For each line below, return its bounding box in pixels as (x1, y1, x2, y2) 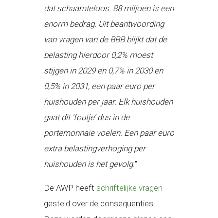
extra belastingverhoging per (43, 144, 145, 154)
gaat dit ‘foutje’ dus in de (43, 112, 129, 123)
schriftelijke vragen (96, 183, 163, 193)
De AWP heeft (43, 183, 96, 193)
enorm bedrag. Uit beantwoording (43, 19, 164, 29)
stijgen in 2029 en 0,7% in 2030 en (43, 66, 163, 76)
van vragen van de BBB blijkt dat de (43, 35, 167, 45)
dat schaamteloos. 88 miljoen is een (43, 3, 174, 14)
